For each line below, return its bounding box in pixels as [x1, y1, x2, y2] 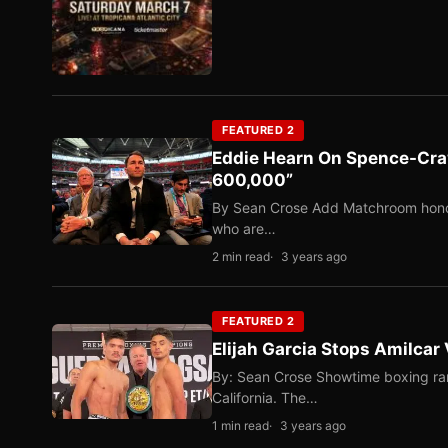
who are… [212, 220, 276, 238]
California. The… [212, 389, 318, 407]
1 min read [212, 418, 269, 434]
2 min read [212, 249, 270, 265]
